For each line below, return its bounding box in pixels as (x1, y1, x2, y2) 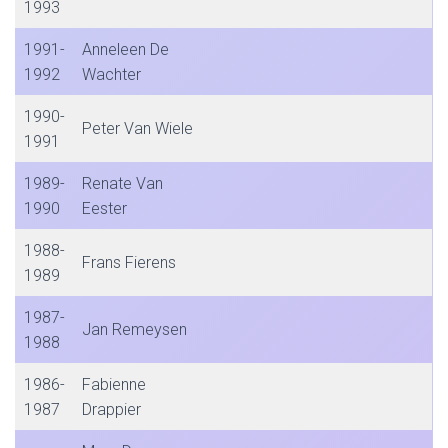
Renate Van (82, 174, 163, 193)
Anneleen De (82, 40, 169, 59)
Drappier (82, 400, 141, 419)
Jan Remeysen (82, 320, 187, 339)
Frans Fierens (82, 253, 176, 272)
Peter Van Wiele (82, 119, 193, 138)
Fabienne (82, 375, 146, 394)
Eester (82, 199, 127, 218)
